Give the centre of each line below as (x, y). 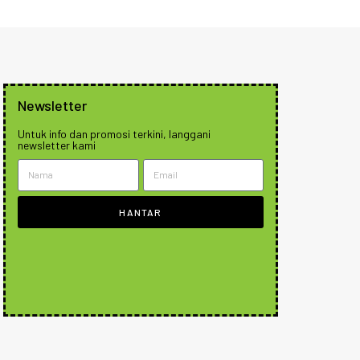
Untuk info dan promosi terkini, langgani (114, 133)
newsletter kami (57, 145)
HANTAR (141, 212)
